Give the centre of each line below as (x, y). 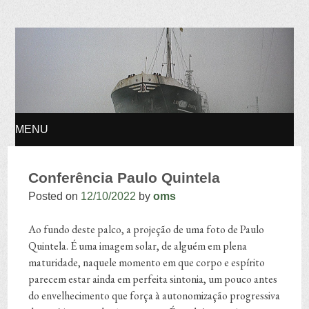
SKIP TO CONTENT (71, 163)
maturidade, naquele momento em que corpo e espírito (147, 263)
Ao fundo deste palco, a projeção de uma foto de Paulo (147, 230)
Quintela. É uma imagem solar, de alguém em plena (138, 246)
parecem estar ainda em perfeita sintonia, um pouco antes (153, 279)
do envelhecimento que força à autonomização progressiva (154, 296)
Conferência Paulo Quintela (124, 178)
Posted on (55, 197)
